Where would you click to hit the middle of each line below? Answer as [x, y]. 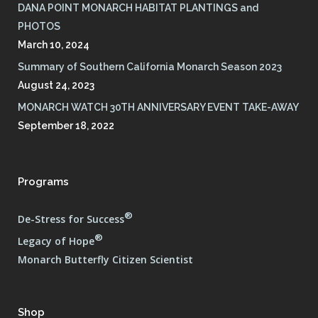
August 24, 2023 [56, 85]
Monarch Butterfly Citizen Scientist [105, 260]
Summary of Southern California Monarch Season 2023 [150, 67]
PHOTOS [39, 26]
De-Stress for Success [71, 219]
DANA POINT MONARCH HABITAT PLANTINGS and [138, 8]
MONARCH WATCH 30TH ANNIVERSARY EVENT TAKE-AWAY [158, 107]
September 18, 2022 [66, 126]
